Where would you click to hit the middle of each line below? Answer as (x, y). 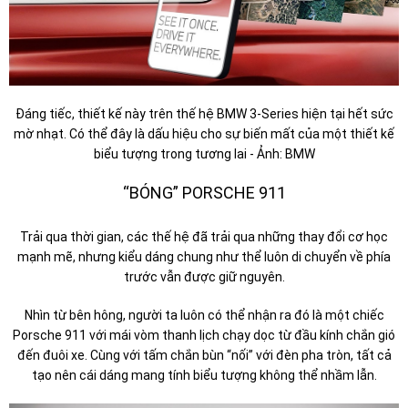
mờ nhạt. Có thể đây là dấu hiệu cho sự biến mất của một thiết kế (204, 134)
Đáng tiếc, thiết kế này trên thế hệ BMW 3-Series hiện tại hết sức (204, 114)
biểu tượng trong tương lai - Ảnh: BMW (204, 154)
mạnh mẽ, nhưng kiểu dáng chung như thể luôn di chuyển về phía (204, 257)
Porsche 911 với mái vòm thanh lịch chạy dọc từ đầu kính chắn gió (204, 336)
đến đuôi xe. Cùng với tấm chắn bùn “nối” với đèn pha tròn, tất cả (204, 356)
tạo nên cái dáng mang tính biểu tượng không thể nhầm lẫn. (204, 376)
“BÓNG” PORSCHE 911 (204, 193)
